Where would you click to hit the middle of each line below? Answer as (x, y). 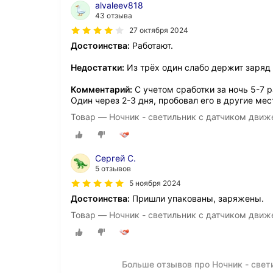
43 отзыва (114, 16)
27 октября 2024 (159, 30)
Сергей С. (115, 158)
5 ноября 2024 (155, 183)
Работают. (151, 46)
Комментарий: (101, 90)
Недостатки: (97, 68)
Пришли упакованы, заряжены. (197, 198)
